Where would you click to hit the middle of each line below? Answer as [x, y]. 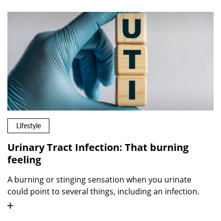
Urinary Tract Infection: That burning [98, 147]
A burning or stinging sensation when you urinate [99, 179]
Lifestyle [28, 126]
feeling [24, 159]
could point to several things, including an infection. [103, 191]
